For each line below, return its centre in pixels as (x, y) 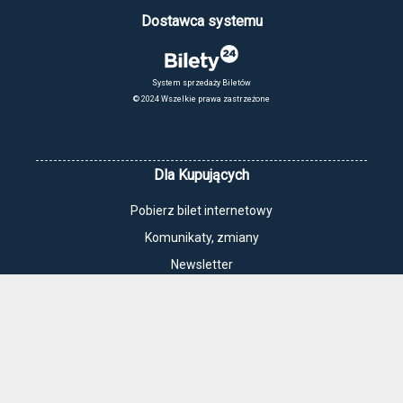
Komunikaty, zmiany (201, 238)
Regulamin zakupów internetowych (201, 378)
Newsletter (201, 265)
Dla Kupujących (201, 175)
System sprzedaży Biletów (201, 83)
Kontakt (201, 292)
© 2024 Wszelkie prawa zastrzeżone (201, 99)
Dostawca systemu (201, 22)
